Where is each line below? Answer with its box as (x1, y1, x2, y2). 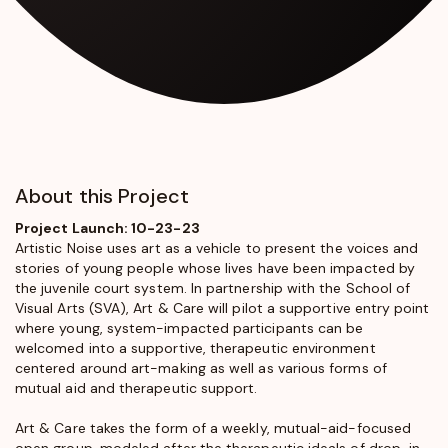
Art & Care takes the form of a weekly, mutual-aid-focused (15, 418, 411, 437)
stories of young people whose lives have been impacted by (15, 258, 415, 277)
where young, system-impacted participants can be (15, 318, 364, 337)
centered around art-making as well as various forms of (15, 358, 387, 377)
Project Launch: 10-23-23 (15, 218, 200, 237)
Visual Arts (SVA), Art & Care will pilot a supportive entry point (15, 298, 430, 317)
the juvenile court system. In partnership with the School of (15, 278, 411, 297)
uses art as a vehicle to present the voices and (102, 238, 419, 257)
